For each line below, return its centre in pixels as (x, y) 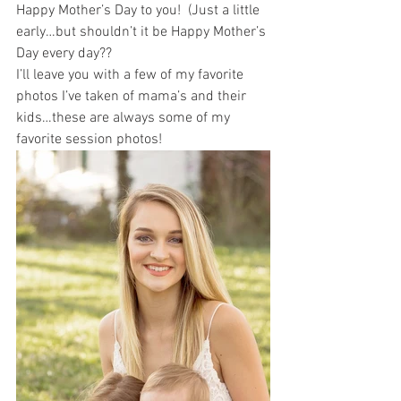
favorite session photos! (89, 140)
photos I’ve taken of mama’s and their (133, 97)
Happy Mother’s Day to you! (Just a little (140, 11)
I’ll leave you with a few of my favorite (132, 75)
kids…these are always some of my (125, 118)
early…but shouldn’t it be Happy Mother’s (143, 32)
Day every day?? (66, 54)
